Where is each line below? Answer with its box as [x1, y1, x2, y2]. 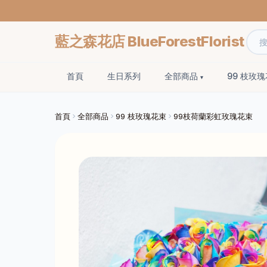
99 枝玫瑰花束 [116, 111, 166, 121]
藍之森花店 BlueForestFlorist [55, 33, 244, 50]
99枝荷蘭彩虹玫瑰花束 [173, 111, 253, 121]
